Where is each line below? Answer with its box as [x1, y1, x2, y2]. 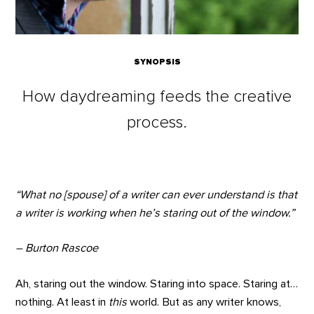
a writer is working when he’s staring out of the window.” [15, 207, 295, 219]
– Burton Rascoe [15, 243, 99, 254]
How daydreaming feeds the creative [22, 88, 292, 105]
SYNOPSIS [133, 57, 181, 66]
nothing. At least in [15, 296, 109, 308]
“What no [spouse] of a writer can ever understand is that [15, 189, 298, 200]
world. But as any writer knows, [127, 296, 282, 308]
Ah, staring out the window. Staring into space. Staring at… [15, 278, 299, 289]
